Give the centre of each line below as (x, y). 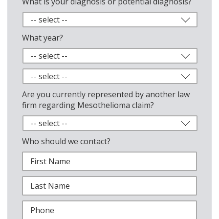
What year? (43, 38)
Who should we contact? (66, 142)
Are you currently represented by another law (106, 95)
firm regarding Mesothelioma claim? (88, 105)
